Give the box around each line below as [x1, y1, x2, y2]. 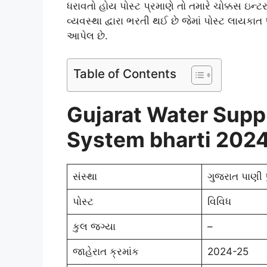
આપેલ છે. [67, 29, 108, 42]
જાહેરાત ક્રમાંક [72, 246, 139, 258]
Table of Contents [73, 66, 176, 82]
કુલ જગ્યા [72, 221, 116, 233]
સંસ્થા [72, 170, 97, 183]
